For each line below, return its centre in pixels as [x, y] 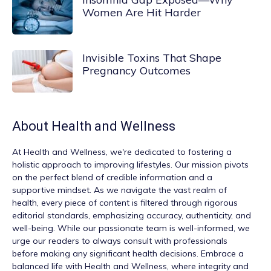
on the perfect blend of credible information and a [112, 177]
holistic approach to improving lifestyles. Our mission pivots [130, 165]
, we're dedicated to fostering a [169, 152]
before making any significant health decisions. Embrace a [128, 253]
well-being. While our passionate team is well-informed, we [131, 228]
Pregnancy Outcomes [136, 70]
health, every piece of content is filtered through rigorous [125, 203]
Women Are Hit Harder [142, 12]
